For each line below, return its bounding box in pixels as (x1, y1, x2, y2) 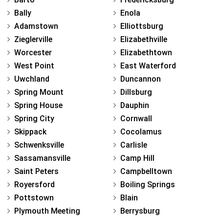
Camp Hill (120, 153, 154, 163)
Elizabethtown (120, 47, 172, 57)
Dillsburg (120, 87, 152, 97)
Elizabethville (120, 34, 167, 44)
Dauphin (120, 100, 149, 110)
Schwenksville (14, 140, 64, 150)
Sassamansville (14, 153, 70, 163)
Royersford (14, 179, 55, 189)
